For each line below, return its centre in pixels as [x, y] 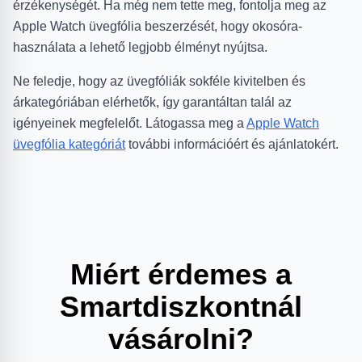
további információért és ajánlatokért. [232, 144]
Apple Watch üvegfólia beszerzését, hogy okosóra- [158, 26]
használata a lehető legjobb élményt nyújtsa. [140, 47]
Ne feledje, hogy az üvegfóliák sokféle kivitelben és [159, 81]
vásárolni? [181, 339]
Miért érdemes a [181, 274]
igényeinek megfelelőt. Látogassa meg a [130, 123]
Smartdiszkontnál [181, 306]
